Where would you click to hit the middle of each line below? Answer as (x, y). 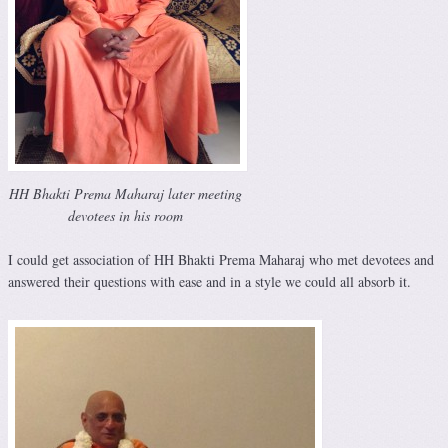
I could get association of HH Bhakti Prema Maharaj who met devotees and (221, 259)
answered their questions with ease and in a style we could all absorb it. (209, 281)
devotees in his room (125, 215)
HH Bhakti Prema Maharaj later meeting (125, 193)
